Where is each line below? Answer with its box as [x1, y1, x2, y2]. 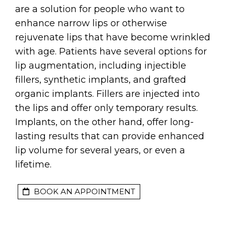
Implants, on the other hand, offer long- [15, 117, 194, 128]
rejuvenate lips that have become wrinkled [15, 32, 210, 43]
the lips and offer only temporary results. [15, 102, 198, 114]
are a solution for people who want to [15, 4, 185, 15]
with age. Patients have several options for [15, 46, 207, 58]
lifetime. [15, 159, 51, 171]
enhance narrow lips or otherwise [15, 18, 167, 29]
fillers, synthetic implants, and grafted [15, 74, 186, 86]
